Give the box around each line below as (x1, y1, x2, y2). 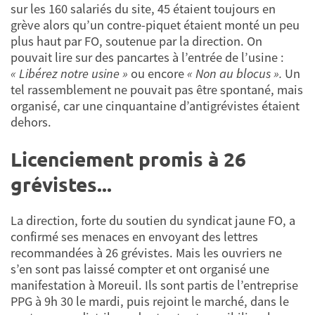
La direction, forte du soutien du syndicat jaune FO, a (11, 212, 295, 229)
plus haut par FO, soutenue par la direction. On (11, 32, 262, 49)
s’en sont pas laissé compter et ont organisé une (11, 261, 269, 278)
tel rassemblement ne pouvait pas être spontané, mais (11, 81, 303, 98)
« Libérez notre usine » (11, 65, 131, 82)
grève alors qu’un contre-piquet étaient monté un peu (11, 16, 300, 33)
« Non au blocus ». (187, 65, 282, 82)
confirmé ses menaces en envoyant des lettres (11, 229, 258, 245)
